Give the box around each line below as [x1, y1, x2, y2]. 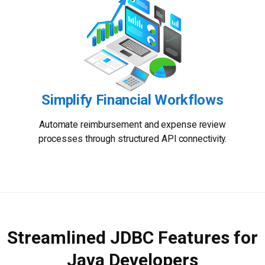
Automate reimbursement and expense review [38, 119, 227, 131]
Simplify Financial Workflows [41, 92, 224, 109]
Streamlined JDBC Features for [7, 227, 258, 248]
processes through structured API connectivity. [38, 134, 227, 145]
